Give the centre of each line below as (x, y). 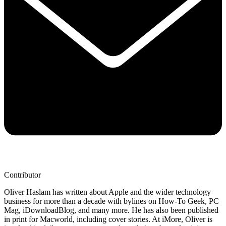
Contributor (22, 175)
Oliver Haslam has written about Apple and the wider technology (107, 192)
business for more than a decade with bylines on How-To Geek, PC (111, 201)
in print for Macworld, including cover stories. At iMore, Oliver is (108, 219)
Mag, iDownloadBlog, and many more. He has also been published (111, 210)
